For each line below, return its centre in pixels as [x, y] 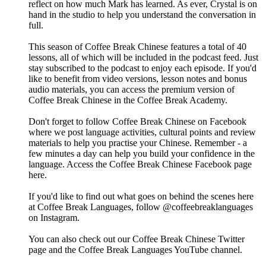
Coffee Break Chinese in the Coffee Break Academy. [128, 100]
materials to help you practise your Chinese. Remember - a [138, 143]
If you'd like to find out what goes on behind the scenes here [141, 197]
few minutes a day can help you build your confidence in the [142, 154]
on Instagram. [54, 218]
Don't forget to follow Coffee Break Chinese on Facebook [137, 122]
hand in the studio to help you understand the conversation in [142, 15]
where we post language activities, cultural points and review [142, 132]
